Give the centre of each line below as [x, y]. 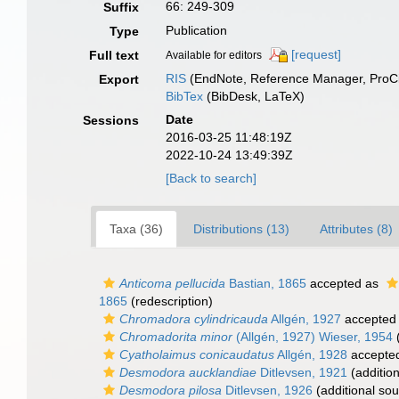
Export [119, 79]
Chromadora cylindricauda [194, 319]
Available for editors [214, 55]
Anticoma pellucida [172, 283]
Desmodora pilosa [171, 390]
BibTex [185, 96]
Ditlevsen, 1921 [302, 372]
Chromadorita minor [176, 337]
